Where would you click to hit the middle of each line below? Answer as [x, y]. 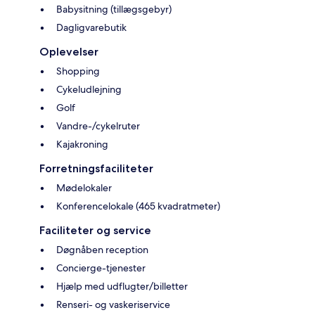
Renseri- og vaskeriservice [113, 305]
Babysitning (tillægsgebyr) [114, 9]
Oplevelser [69, 52]
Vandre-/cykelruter [98, 126]
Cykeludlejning [89, 90]
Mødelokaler [84, 188]
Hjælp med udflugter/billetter [122, 287]
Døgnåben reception [102, 250]
